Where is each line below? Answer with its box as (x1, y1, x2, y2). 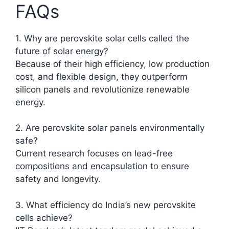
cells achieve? (15, 212, 73, 223)
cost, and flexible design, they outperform (15, 71, 188, 82)
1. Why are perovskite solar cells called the (15, 33, 189, 43)
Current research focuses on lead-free (15, 148, 173, 159)
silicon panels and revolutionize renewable (15, 84, 190, 95)
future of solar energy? (15, 45, 108, 56)
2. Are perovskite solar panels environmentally (15, 123, 204, 133)
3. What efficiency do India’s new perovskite (15, 199, 196, 210)
